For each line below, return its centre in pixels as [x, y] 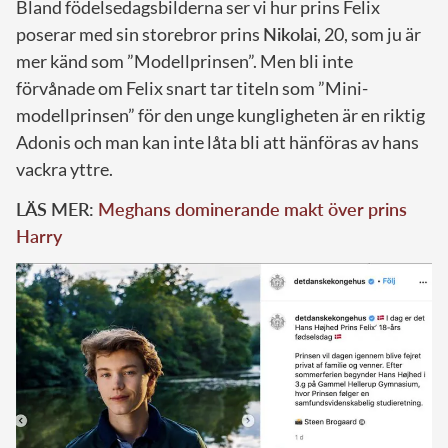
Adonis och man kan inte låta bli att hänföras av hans [217, 141]
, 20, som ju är [369, 33]
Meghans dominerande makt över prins [252, 208]
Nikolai [290, 33]
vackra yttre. [64, 168]
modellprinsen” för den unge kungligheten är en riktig [220, 114]
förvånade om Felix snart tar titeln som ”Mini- [192, 87]
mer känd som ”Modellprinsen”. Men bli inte [184, 60]
